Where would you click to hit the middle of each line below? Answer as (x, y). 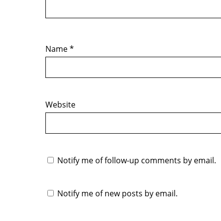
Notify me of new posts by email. (117, 194)
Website (60, 105)
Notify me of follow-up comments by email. (137, 161)
